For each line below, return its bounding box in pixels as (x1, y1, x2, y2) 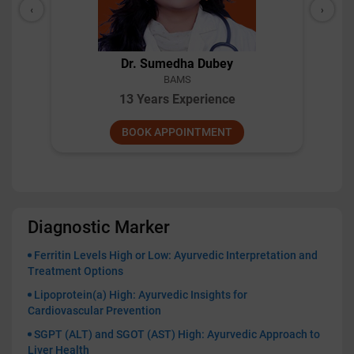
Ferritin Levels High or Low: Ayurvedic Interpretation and (34, 249, 318, 262)
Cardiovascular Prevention (28, 304, 161, 318)
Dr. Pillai (153, 56, 201, 72)
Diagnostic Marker (28, 217, 170, 238)
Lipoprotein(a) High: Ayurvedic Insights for (34, 288, 247, 302)
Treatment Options (28, 265, 123, 278)
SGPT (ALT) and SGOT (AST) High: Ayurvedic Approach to (34, 328, 320, 341)
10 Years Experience (119, 92, 235, 107)
